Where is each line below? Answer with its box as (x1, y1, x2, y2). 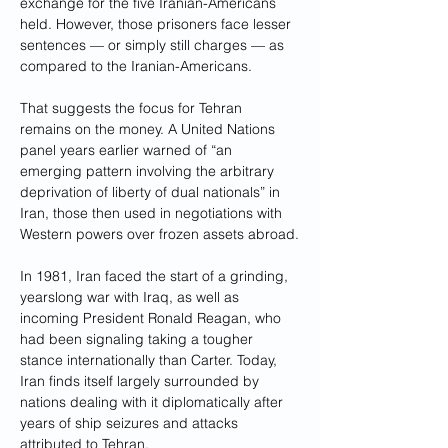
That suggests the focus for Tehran (20, 99, 246, 117)
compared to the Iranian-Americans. (20, 57, 252, 75)
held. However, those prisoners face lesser (20, 15, 295, 33)
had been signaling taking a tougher (20, 330, 257, 348)
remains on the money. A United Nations (20, 120, 279, 138)
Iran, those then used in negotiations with (20, 204, 286, 222)
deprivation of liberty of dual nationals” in (20, 183, 284, 201)
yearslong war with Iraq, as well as (20, 288, 243, 306)
